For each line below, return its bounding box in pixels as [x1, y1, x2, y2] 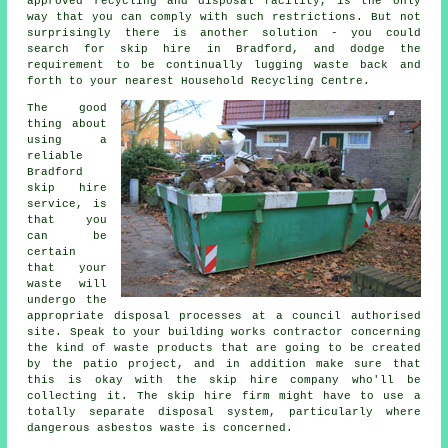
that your [27, 262, 107, 275]
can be [27, 230, 107, 243]
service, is [27, 198, 107, 211]
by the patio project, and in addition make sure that [27, 358, 421, 371]
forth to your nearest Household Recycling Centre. [27, 75, 371, 88]
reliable [27, 150, 84, 163]
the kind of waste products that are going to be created [27, 342, 421, 355]
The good [27, 102, 107, 115]
